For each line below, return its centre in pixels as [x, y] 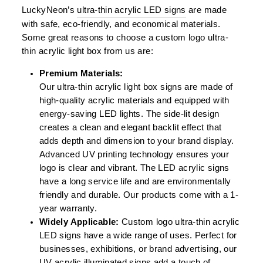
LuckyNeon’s [50, 10]
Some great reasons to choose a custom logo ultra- [125, 37]
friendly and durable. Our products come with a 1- [139, 195]
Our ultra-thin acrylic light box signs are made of [136, 87]
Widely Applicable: [79, 222]
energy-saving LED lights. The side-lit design [129, 114]
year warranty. [68, 208]
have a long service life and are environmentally [135, 181]
